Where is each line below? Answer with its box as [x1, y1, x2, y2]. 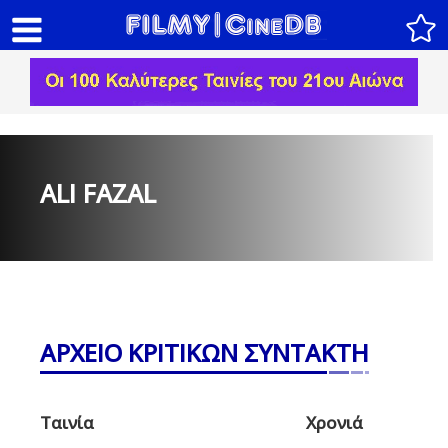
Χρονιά [306, 410, 363, 434]
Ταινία [40, 410, 94, 434]
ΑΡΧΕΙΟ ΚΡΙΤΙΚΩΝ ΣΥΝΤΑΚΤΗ [40, 335, 369, 369]
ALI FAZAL [40, 175, 156, 210]
